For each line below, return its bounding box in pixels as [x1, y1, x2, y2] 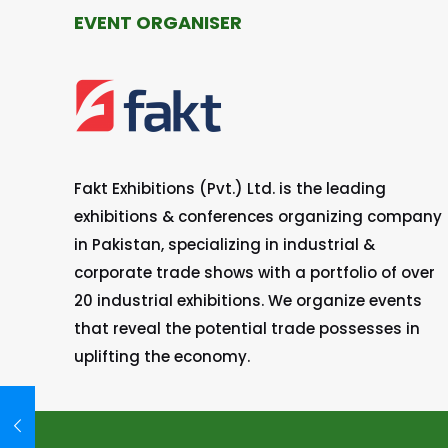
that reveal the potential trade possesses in [74, 318, 420, 339]
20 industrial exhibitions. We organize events [74, 290, 422, 311]
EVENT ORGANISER [74, 10, 242, 35]
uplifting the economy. [74, 346, 250, 367]
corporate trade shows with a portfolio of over [74, 262, 435, 283]
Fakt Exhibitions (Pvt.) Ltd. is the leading [74, 178, 386, 199]
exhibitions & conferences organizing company [74, 206, 442, 227]
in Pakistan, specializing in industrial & [74, 234, 375, 255]
